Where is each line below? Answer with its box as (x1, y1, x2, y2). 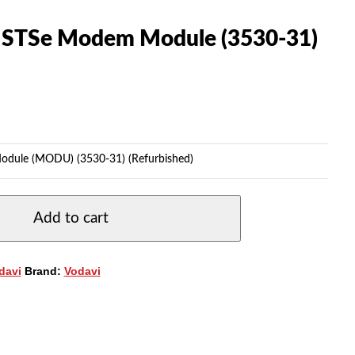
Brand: (24, 264, 64, 277)
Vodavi (63, 264, 101, 277)
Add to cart (32, 210, 109, 226)
